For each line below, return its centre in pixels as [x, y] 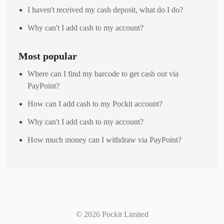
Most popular [48, 56]
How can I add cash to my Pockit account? [95, 103]
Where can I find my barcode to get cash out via [103, 73]
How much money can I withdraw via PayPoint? [104, 139]
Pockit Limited [124, 214]
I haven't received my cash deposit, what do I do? [105, 9]
